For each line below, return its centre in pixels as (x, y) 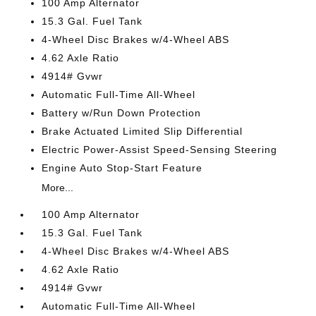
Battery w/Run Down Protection (122, 113)
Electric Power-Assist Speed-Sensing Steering (160, 150)
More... (58, 188)
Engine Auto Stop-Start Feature (122, 168)
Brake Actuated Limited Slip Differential (142, 131)
